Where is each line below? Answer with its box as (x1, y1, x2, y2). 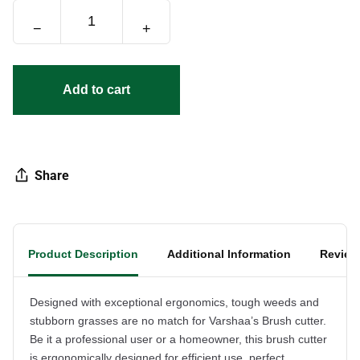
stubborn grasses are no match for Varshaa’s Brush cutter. (30, 313, 326, 327)
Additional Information (167, 247, 291, 260)
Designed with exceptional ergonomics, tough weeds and (30, 295, 319, 309)
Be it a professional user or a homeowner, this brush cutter (30, 332, 327, 346)
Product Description (28, 247, 138, 260)
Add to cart (63, 83, 130, 97)
